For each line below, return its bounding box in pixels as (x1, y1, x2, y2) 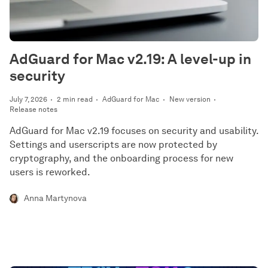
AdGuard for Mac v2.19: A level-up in (10, 50, 251, 68)
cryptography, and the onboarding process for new (10, 153, 233, 164)
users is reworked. (10, 166, 90, 178)
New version (169, 95, 211, 103)
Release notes (10, 105, 57, 114)
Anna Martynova (24, 193, 87, 203)
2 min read (57, 95, 93, 103)
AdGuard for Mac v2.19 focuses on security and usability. (10, 125, 258, 136)
